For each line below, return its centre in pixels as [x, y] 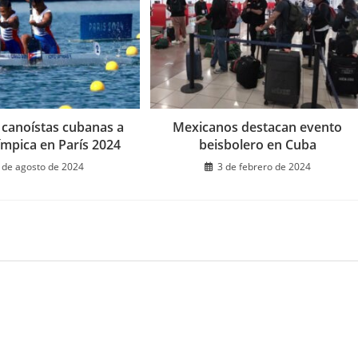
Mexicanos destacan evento [258, 127]
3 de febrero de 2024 [264, 166]
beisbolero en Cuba [257, 144]
